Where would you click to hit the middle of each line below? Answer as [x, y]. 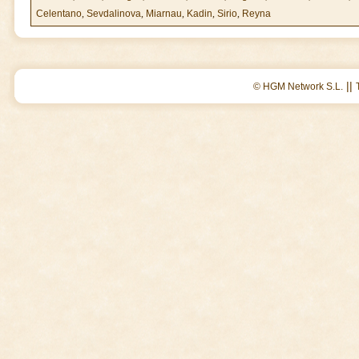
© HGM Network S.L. [298, 87]
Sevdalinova [114, 14]
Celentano [59, 14]
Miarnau [164, 14]
